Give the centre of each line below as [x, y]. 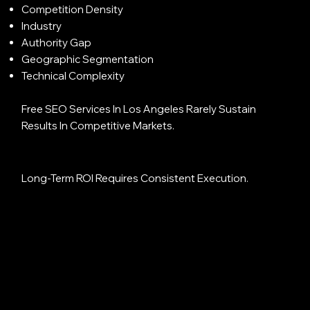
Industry [41, 26]
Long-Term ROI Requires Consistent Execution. [135, 179]
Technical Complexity [73, 76]
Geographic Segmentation [87, 60]
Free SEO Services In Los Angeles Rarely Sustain [138, 109]
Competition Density [72, 10]
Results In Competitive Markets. [98, 126]
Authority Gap [56, 43]
